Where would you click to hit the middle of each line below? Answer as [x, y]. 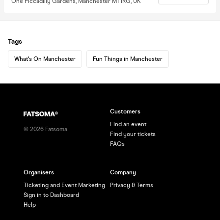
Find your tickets [133, 134]
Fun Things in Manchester [128, 59]
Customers [125, 111]
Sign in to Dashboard [51, 195]
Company [123, 172]
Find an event [128, 124]
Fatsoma [55, 129]
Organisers [39, 172]
